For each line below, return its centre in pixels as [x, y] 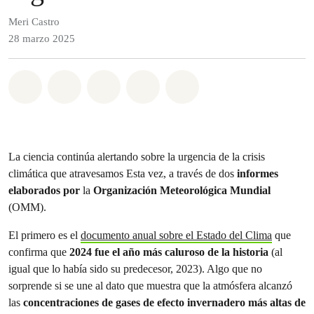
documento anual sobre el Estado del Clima [176, 235]
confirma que [37, 252]
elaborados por [44, 190]
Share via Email [195, 84]
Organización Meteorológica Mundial [182, 190]
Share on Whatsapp [88, 84]
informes [258, 173]
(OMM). [29, 207]
